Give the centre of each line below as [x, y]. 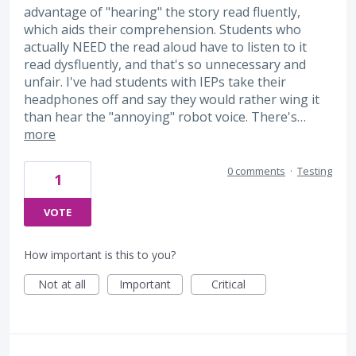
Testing [315, 170]
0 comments [256, 170]
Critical [228, 284]
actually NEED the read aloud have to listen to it [165, 47]
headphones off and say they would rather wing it [172, 100]
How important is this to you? [100, 254]
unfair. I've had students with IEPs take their [155, 82]
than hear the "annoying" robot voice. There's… [165, 117]
